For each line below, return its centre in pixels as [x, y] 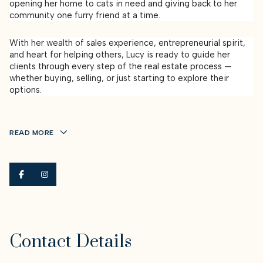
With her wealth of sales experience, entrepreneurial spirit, [127, 43]
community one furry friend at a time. [85, 16]
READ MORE [32, 132]
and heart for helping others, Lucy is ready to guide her [120, 54]
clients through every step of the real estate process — [121, 66]
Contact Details [70, 242]
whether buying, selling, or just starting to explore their [119, 78]
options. [26, 90]
